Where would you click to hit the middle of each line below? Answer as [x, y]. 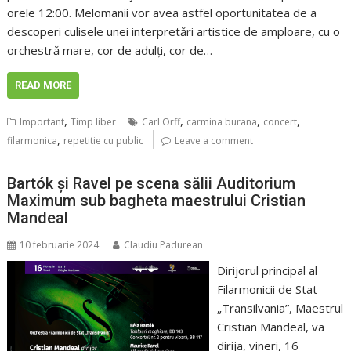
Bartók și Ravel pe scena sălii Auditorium [152, 184]
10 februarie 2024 [60, 245]
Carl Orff [161, 121]
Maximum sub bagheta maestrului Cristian [157, 201]
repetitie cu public [104, 140]
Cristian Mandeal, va [270, 327]
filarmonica [33, 140]
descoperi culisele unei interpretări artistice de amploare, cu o [174, 31]
